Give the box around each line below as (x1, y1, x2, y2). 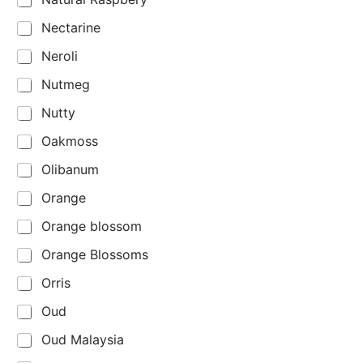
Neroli (41, 48, 78, 65)
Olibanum (41, 161, 99, 178)
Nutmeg (41, 76, 90, 93)
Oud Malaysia (41, 331, 124, 348)
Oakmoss (41, 133, 98, 150)
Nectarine (41, 19, 100, 36)
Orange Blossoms (41, 246, 148, 263)
